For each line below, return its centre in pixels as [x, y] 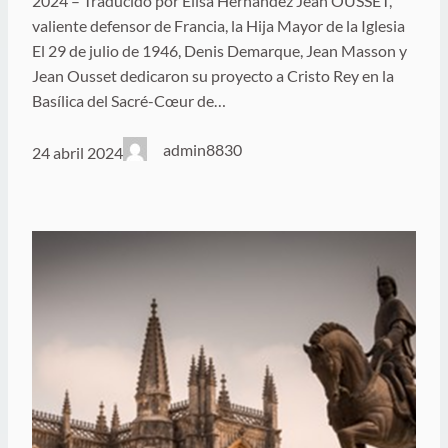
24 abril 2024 [77, 152]
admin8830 [203, 150]
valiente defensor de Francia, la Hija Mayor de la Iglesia [218, 26]
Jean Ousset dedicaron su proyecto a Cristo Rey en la [213, 76]
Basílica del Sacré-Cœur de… [129, 101]
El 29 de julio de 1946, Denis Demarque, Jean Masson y [219, 51]
